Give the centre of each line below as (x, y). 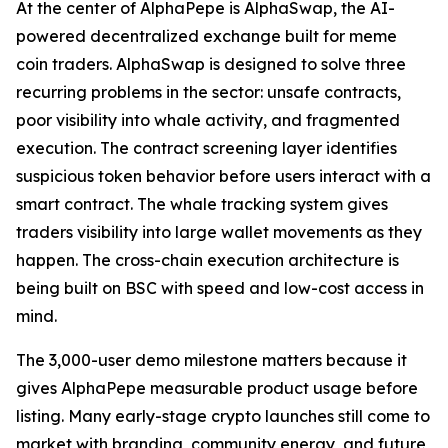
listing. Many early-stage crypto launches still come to (223, 416)
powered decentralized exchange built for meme (206, 36)
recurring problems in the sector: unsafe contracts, (208, 92)
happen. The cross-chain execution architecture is (207, 260)
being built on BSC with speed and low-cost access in (220, 288)
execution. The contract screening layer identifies (206, 148)
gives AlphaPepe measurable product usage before (217, 388)
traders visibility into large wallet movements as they (219, 232)
